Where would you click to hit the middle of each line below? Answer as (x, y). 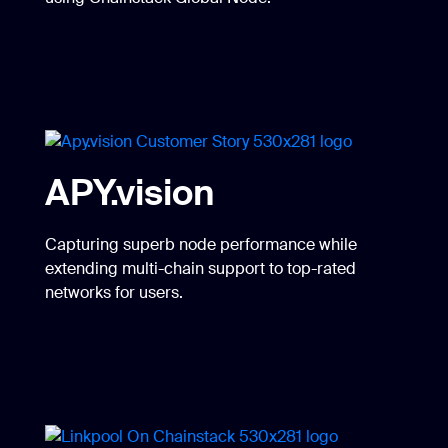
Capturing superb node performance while (201, 244)
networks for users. (114, 292)
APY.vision (129, 192)
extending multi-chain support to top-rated (200, 268)
